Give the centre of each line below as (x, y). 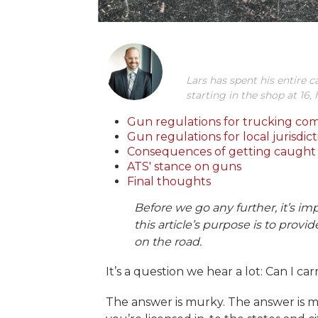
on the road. (168, 241)
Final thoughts (169, 181)
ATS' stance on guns (184, 166)
